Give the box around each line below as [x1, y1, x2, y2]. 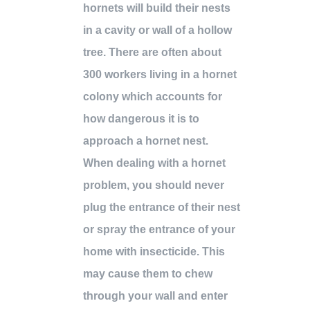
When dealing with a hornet [83, 157, 226, 170]
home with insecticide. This [83, 246, 225, 258]
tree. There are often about [83, 46, 221, 59]
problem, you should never [83, 179, 224, 192]
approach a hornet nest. [83, 135, 208, 147]
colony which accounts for [83, 91, 222, 103]
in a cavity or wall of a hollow [83, 24, 232, 37]
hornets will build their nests [83, 2, 230, 15]
